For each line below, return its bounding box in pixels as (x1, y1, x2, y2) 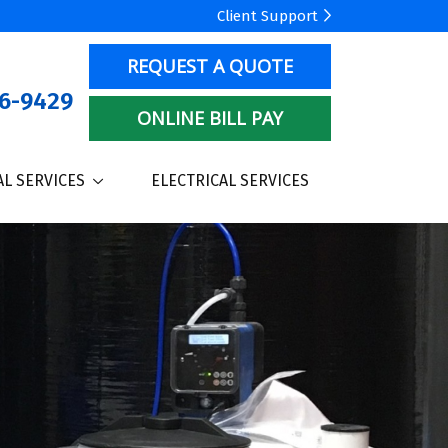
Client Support (208, 7, 322, 25)
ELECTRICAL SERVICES (151, 170, 309, 190)
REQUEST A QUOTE (126, 54, 293, 78)
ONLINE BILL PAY (136, 106, 283, 130)
